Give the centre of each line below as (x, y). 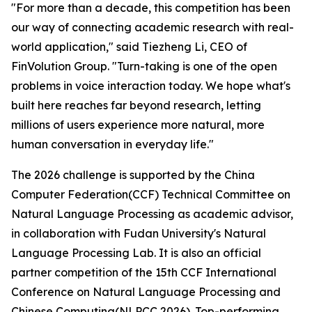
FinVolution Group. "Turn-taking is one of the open (144, 67)
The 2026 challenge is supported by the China (133, 175)
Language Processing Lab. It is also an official (136, 253)
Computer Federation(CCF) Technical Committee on (151, 195)
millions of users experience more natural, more (138, 125)
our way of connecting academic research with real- (153, 28)
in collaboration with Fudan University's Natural (139, 234)
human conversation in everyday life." (112, 145)
